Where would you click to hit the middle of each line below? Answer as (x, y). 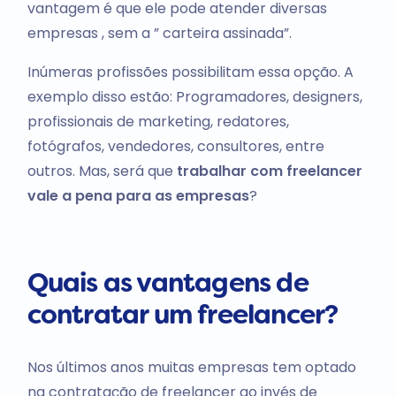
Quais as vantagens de (168, 285)
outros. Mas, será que (102, 171)
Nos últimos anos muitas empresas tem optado (191, 367)
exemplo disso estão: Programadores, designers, (194, 97)
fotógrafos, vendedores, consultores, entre (175, 147)
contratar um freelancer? (183, 316)
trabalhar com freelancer (269, 171)
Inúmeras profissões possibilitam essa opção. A (190, 72)
